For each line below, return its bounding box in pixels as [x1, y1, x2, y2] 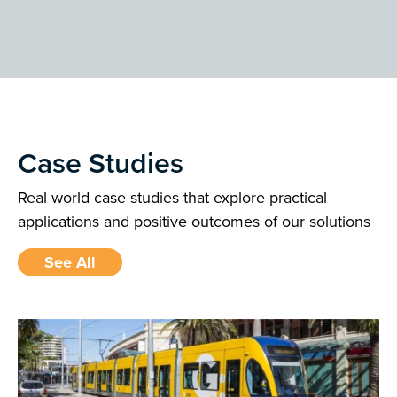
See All [44, 251, 96, 274]
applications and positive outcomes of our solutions [18, 210, 370, 233]
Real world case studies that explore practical [18, 186, 327, 209]
